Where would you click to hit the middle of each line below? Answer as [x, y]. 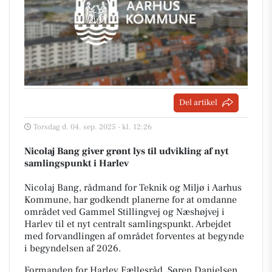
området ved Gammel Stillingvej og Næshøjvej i [124, 212]
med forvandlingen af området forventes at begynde [134, 236]
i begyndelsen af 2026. [73, 248]
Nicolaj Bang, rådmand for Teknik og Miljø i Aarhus [133, 187]
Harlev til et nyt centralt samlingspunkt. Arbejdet [128, 224]
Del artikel [198, 102]
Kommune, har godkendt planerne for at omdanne [131, 199]
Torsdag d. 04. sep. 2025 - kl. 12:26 [93, 127]
